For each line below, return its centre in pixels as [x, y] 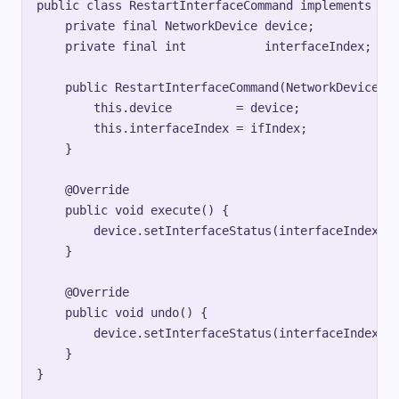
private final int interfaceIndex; [204, 47]
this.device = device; [168, 108]
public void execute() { [133, 211]
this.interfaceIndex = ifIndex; [172, 129]
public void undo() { [122, 313]
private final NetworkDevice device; [175, 26]
